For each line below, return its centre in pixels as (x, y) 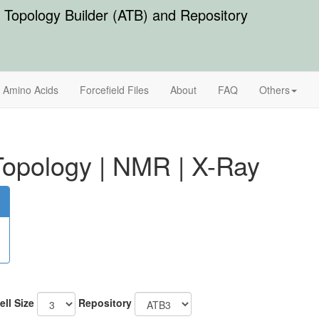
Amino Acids (31, 90)
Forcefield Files (114, 90)
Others (274, 90)
